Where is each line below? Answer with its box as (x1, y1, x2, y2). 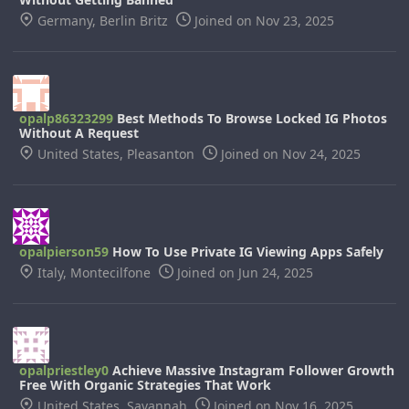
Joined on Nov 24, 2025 (217, 145, 361, 163)
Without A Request (19, 124, 139, 142)
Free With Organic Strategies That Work (19, 376, 271, 393)
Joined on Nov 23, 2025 (191, 12, 334, 29)
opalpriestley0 (19, 362, 109, 379)
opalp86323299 (19, 110, 113, 127)
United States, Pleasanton (34, 145, 198, 163)
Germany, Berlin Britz (34, 12, 172, 29)
